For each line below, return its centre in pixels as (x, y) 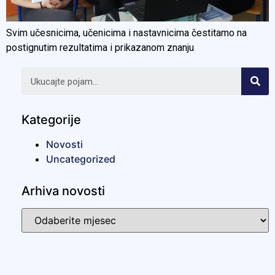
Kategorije (51, 120)
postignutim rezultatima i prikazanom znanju (100, 48)
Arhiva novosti (63, 191)
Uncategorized (81, 159)
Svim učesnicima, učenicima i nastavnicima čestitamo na (126, 33)
